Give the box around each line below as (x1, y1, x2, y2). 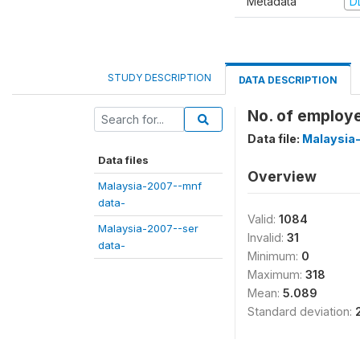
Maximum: (247, 268, 305, 281)
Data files (98, 153, 149, 166)
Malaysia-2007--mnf (98, 179, 202, 192)
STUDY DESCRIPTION (108, 72, 211, 84)
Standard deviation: (247, 305, 355, 318)
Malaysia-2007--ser (98, 222, 198, 235)
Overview (247, 168, 317, 185)
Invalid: (247, 231, 287, 244)
